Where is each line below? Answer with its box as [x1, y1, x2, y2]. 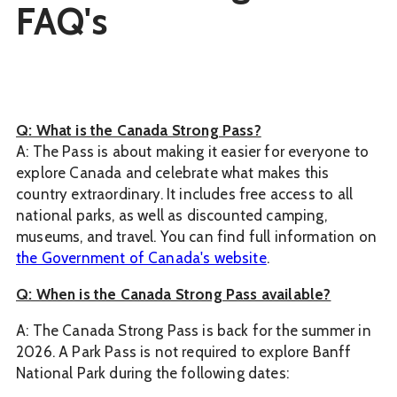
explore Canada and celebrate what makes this [16, 163, 330, 182]
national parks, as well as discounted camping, [16, 206, 327, 224]
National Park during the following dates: [16, 363, 289, 382]
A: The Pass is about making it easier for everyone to [16, 142, 370, 160]
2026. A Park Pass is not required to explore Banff [16, 342, 352, 361]
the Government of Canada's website [16, 248, 267, 267]
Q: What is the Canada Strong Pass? [16, 121, 261, 139]
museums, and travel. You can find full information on [16, 227, 378, 245]
